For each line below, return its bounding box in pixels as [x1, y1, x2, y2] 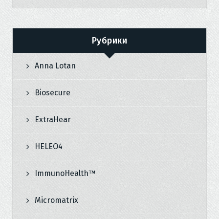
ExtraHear [35, 115, 71, 124]
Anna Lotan [35, 61, 76, 70]
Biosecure [35, 88, 70, 97]
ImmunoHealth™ [35, 169, 95, 178]
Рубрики [91, 35, 128, 46]
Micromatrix [35, 196, 78, 205]
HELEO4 [35, 142, 63, 151]
